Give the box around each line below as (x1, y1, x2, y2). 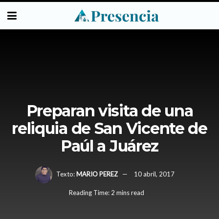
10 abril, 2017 (134, 170, 175, 178)
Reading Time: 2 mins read (68, 189, 144, 197)
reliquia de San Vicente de (12, 118, 207, 138)
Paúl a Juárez (60, 136, 159, 155)
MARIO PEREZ (76, 170, 118, 178)
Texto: (56, 170, 75, 178)
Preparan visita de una (26, 101, 193, 120)
